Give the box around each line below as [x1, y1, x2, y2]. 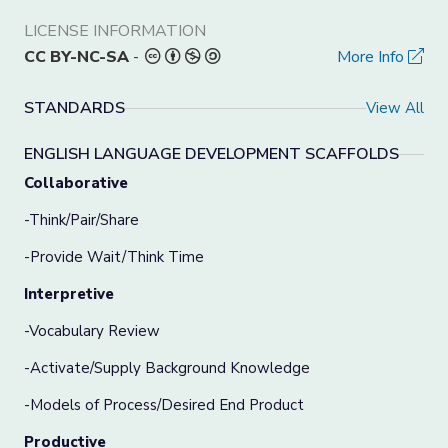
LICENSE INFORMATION [24, 20, 206, 42]
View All [366, 97, 424, 118]
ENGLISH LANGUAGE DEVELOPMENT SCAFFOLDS [24, 143, 399, 165]
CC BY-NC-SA [24, 46, 129, 68]
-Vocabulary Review [24, 321, 160, 341]
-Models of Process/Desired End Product [24, 395, 304, 415]
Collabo [24, 173, 84, 193]
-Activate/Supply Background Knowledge [24, 358, 310, 378]
